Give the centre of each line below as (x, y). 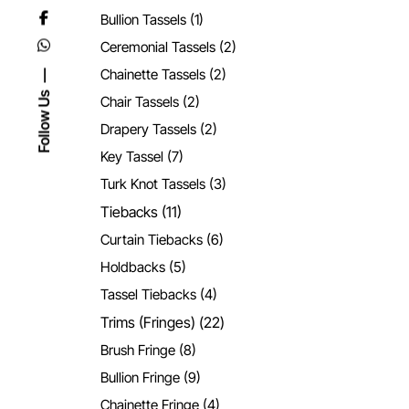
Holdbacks (133, 267)
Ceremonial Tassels (158, 47)
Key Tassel (132, 156)
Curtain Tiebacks (152, 239)
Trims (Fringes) (148, 322)
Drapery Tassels (149, 129)
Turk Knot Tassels (153, 184)
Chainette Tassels (153, 74)
